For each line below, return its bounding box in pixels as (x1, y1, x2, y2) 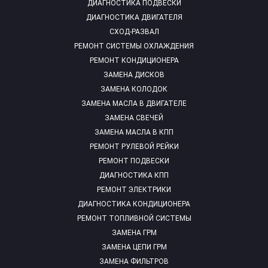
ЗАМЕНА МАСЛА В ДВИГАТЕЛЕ (81, 99, 187, 108)
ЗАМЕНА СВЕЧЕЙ (105, 114, 163, 123)
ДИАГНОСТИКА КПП (99, 171, 169, 180)
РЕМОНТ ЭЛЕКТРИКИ (97, 185, 171, 194)
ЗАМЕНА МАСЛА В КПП (95, 128, 173, 137)
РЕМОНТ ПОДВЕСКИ (99, 157, 169, 166)
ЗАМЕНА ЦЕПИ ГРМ (101, 243, 167, 252)
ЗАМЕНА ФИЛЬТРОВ (99, 257, 169, 266)
